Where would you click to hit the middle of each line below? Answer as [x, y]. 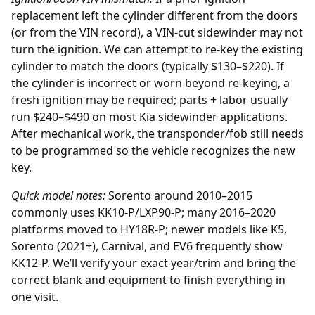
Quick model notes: [58, 195]
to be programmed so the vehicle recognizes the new [153, 150]
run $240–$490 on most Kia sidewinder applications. [149, 116]
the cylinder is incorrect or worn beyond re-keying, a [150, 83]
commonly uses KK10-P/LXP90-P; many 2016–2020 [143, 212]
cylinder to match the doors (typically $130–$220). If [148, 66]
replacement [45, 15]
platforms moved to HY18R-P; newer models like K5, [149, 229]
